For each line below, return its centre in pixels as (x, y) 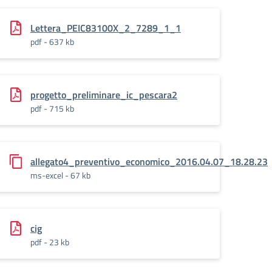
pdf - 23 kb (50, 242)
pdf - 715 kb (52, 108)
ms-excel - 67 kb (60, 175)
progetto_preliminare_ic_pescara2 (104, 95)
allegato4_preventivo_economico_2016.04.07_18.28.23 (149, 161)
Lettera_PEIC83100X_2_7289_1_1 (106, 28)
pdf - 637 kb (52, 42)
